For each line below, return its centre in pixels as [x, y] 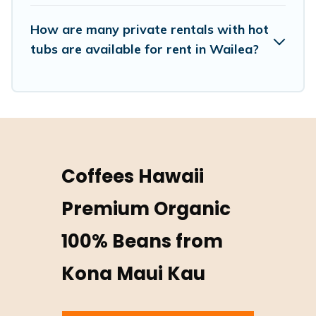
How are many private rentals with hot [150, 30]
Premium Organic [146, 209]
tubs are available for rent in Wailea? [145, 49]
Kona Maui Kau [134, 274]
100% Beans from [142, 242]
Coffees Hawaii [133, 177]
